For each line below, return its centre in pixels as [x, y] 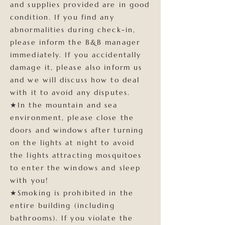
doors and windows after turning [77, 130]
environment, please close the [72, 118]
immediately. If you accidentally [76, 55]
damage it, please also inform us [76, 67]
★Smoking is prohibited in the [72, 193]
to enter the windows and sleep [76, 168]
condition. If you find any [62, 17]
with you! [29, 180]
